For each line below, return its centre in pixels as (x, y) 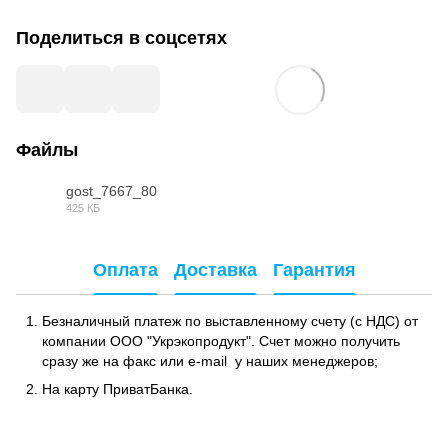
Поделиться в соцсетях (121, 37)
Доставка (215, 270)
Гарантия (314, 270)
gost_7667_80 (111, 190)
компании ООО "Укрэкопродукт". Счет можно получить (221, 340)
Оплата (125, 270)
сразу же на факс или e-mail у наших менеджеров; (210, 360)
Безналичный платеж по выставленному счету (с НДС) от (230, 320)
